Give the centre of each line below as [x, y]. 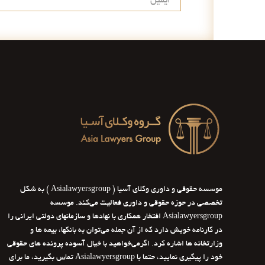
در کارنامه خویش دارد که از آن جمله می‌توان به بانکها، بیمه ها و [126, 231]
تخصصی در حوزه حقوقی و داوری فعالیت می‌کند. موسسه [136, 203]
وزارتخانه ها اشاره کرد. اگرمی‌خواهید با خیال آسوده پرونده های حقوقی [115, 244]
